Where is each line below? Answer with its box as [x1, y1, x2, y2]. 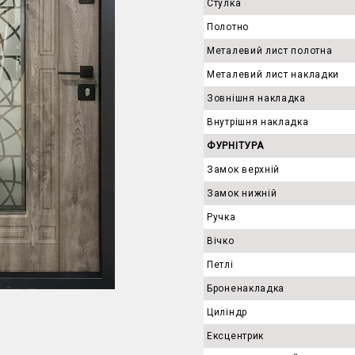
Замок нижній [207, 188, 277, 199]
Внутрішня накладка [207, 116, 309, 128]
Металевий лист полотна [207, 45, 333, 56]
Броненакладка [207, 283, 285, 294]
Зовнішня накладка [207, 93, 306, 104]
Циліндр [207, 307, 247, 318]
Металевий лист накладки [207, 69, 340, 80]
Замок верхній [207, 164, 281, 175]
